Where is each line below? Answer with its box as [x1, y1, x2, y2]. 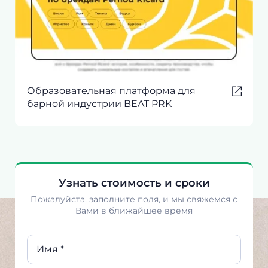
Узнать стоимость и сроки [58, 176, 210, 190]
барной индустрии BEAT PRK [27, 98, 172, 109]
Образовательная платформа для [27, 84, 196, 96]
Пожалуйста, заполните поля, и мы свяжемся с [31, 193, 237, 205]
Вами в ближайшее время [75, 205, 193, 216]
